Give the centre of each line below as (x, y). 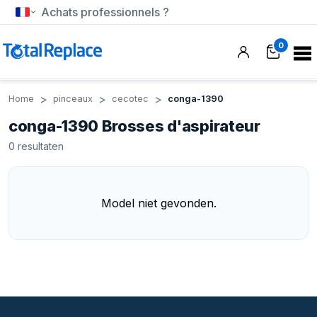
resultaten (41, 146)
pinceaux (73, 99)
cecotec (130, 99)
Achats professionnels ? (105, 12)
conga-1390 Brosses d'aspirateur (134, 126)
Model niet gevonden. (158, 203)
